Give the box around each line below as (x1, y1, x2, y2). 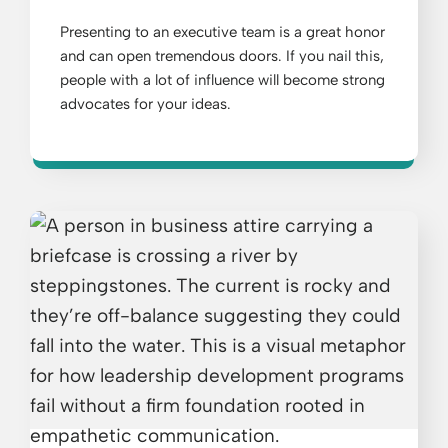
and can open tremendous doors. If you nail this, (60, 47, 384, 66)
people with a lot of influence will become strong (60, 71, 385, 90)
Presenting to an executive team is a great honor (60, 23, 385, 42)
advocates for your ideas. (60, 95, 231, 114)
